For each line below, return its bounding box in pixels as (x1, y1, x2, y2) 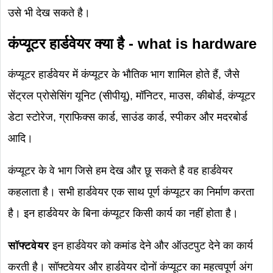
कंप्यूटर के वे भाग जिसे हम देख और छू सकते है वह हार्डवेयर (8, 165, 233, 177)
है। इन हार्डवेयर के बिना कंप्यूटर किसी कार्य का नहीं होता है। (8, 207, 241, 219)
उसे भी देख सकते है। (8, 7, 93, 19)
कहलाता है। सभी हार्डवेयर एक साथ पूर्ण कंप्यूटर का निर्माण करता (8, 186, 254, 198)
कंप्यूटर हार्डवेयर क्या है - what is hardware (8, 35, 257, 52)
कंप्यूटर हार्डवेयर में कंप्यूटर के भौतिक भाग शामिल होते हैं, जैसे (8, 68, 239, 80)
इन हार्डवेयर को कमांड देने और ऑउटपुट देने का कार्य (52, 239, 253, 252)
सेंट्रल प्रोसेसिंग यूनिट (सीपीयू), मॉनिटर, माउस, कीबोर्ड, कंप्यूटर (8, 90, 255, 102)
